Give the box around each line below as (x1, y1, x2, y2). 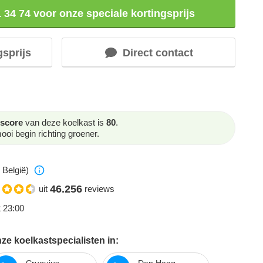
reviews (85, 184, 114, 194)
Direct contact (122, 46, 193, 59)
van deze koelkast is (23, 117, 106, 127)
